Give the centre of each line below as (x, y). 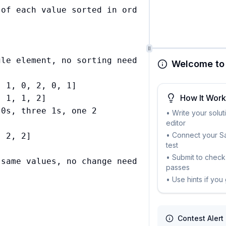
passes (178, 167)
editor (176, 123)
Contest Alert (201, 218)
